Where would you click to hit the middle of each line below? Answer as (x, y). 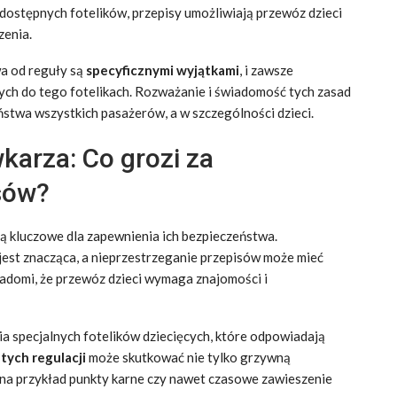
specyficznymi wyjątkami (163, 70)
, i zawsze (266, 70)
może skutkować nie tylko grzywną (188, 357)
